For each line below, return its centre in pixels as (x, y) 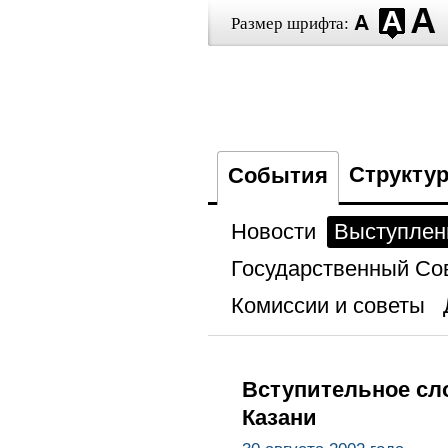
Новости (273, 231)
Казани (279, 417)
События (277, 175)
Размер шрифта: (289, 23)
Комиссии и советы (327, 305)
